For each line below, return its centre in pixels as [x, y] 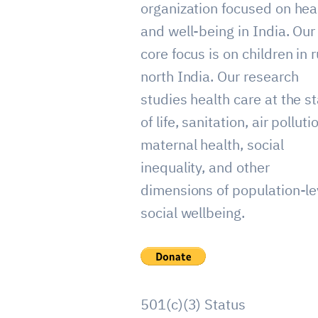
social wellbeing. [192, 212]
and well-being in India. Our [228, 31]
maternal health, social [212, 144]
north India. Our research [219, 76]
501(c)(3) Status [193, 304]
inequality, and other [205, 167]
